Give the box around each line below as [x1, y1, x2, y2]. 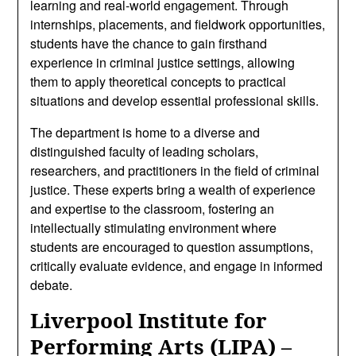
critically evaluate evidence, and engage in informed [30, 257, 323, 275]
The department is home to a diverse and [30, 123, 261, 141]
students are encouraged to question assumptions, [30, 238, 314, 256]
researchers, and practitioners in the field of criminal [30, 161, 320, 180]
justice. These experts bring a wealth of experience [30, 180, 316, 199]
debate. [30, 276, 73, 294]
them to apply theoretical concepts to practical [30, 72, 287, 91]
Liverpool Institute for [30, 306, 268, 335]
